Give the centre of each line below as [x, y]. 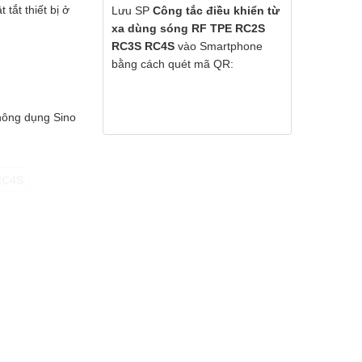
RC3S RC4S [143, 46]
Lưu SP [132, 11]
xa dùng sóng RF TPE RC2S [188, 28]
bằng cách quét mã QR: [173, 64]
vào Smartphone [219, 46]
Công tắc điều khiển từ [216, 11]
